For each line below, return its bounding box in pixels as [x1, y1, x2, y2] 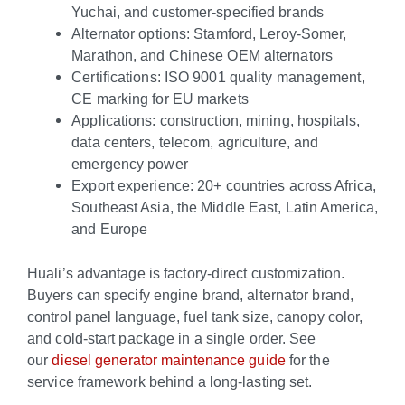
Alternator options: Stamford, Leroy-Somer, [71, 25, 347, 42]
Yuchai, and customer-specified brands [71, 4, 324, 21]
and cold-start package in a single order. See [27, 329, 316, 346]
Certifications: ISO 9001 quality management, [71, 69, 365, 86]
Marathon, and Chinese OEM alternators [71, 47, 333, 64]
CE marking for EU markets [71, 90, 249, 108]
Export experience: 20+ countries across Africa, [71, 177, 376, 194]
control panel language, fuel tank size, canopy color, [27, 307, 363, 325]
